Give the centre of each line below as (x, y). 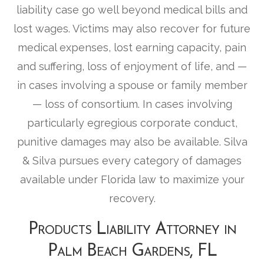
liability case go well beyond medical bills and (132, 10)
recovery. (132, 199)
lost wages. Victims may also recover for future (132, 29)
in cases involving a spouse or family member (132, 85)
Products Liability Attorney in (132, 230)
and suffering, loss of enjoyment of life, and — (132, 67)
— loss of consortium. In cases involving (132, 104)
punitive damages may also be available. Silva (132, 142)
